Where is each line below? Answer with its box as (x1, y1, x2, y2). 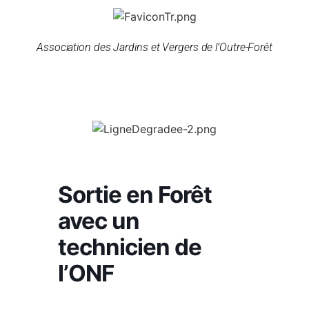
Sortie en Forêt (58, 180, 212, 208)
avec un (58, 206, 139, 235)
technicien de (58, 232, 201, 261)
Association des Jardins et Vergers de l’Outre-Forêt (37, 40, 272, 54)
